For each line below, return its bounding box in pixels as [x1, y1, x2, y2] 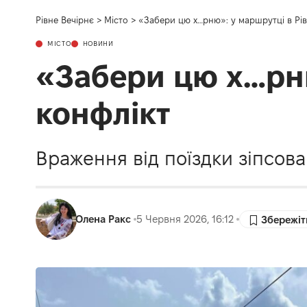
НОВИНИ [82, 40, 114, 48]
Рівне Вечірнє [36, 15, 94, 25]
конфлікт [36, 96, 170, 131]
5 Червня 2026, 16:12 [136, 213, 234, 225]
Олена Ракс [75, 213, 132, 225]
